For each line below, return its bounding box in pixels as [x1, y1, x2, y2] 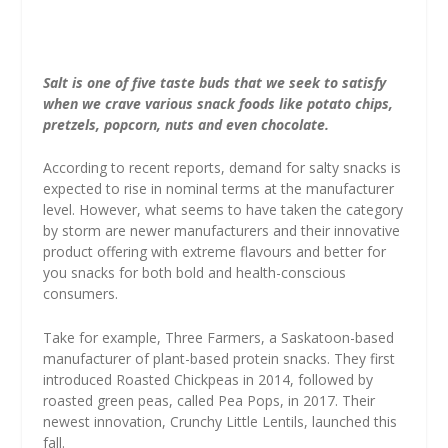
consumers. [42, 284, 118, 304]
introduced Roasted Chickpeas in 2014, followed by [42, 369, 373, 389]
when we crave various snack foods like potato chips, [42, 93, 393, 113]
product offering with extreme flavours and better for [42, 242, 386, 262]
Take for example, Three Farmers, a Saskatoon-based [42, 327, 394, 347]
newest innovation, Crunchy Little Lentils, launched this [42, 411, 397, 431]
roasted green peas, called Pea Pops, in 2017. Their [42, 390, 375, 410]
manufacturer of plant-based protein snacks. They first [42, 348, 395, 368]
